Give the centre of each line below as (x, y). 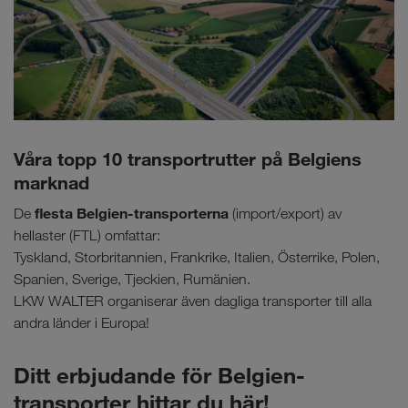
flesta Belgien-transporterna (132, 214)
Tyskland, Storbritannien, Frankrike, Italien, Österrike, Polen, (197, 258)
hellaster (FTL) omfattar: (87, 236)
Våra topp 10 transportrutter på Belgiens (188, 159)
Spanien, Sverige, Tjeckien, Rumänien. (132, 280)
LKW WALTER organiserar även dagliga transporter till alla (193, 301)
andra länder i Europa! (82, 323)
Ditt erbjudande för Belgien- (159, 376)
